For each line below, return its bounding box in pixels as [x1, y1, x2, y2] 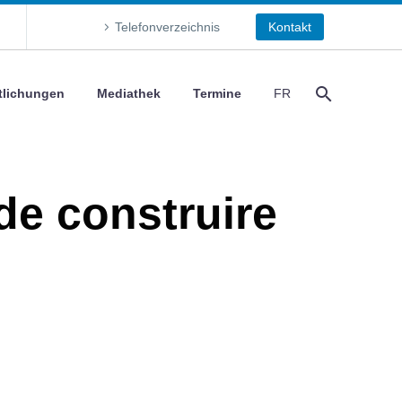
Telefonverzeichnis [115, 20, 220, 34]
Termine [193, 86, 241, 100]
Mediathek [97, 86, 161, 100]
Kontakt [268, 20, 311, 34]
